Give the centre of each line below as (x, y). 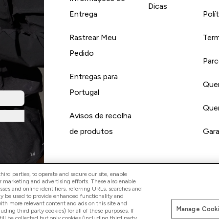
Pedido (81, 53)
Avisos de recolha (100, 116)
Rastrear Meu (93, 38)
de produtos (91, 131)
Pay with (187, 193)
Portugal (84, 92)
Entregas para (93, 77)
